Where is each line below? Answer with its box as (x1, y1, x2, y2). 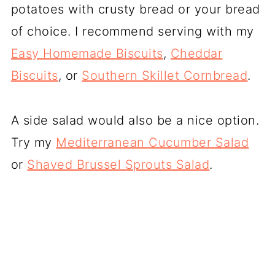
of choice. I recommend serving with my (10, 24, 254, 39)
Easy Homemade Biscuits (10, 46, 163, 61)
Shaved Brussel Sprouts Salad (27, 157, 210, 172)
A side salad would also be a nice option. (10, 113, 260, 128)
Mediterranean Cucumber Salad (56, 135, 249, 150)
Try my (10, 135, 56, 150)
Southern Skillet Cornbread (82, 68, 248, 83)
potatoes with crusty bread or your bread (10, 2, 260, 17)
